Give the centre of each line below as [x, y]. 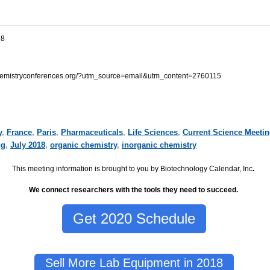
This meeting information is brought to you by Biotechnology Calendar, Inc [133, 168]
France [19, 133]
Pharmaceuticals [92, 133]
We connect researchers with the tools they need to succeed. [134, 190]
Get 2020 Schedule [134, 219]
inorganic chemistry [159, 145]
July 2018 [27, 145]
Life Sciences [152, 133]
